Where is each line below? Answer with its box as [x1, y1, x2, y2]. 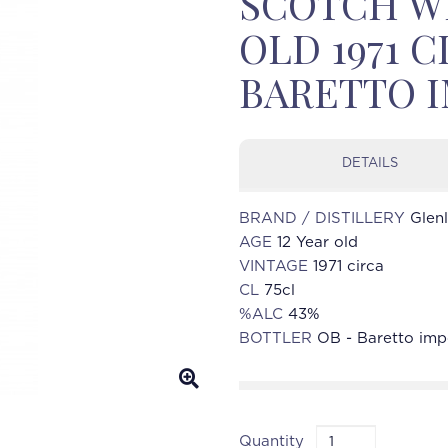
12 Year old [277, 235, 358, 250]
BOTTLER [239, 331, 317, 346]
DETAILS [342, 157, 399, 170]
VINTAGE [239, 259, 313, 274]
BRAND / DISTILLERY [239, 211, 410, 226]
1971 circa [313, 259, 384, 274]
